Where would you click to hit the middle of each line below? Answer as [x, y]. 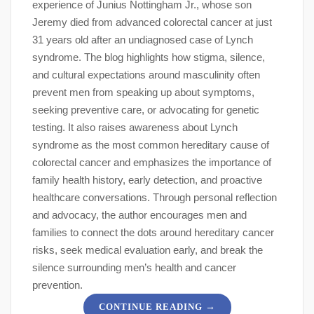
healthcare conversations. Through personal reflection [155, 197]
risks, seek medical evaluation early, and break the [148, 250]
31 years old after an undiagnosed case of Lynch [143, 39]
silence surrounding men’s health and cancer [134, 267]
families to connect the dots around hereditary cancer [153, 232]
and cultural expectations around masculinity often [146, 74]
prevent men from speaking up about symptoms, [143, 92]
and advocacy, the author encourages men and [139, 214]
